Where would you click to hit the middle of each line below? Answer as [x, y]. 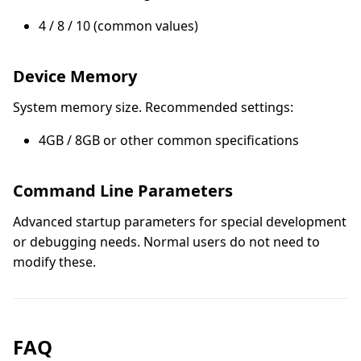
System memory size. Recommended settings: [153, 107]
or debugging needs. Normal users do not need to [166, 241]
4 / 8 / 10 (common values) [118, 25]
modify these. [54, 261]
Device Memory [75, 76]
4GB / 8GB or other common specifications [169, 140]
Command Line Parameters [123, 190]
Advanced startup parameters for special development [180, 221]
